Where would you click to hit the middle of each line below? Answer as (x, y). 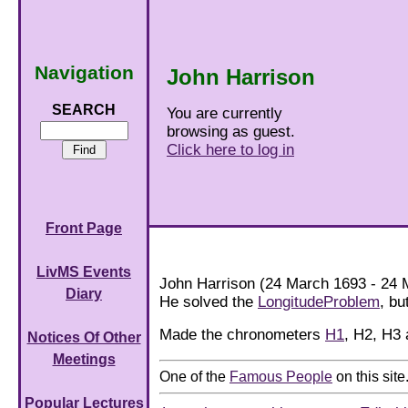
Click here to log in (230, 150)
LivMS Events (84, 272)
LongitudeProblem (319, 301)
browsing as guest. (231, 132)
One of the (194, 376)
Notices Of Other (84, 338)
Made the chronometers (242, 335)
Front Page (84, 229)
